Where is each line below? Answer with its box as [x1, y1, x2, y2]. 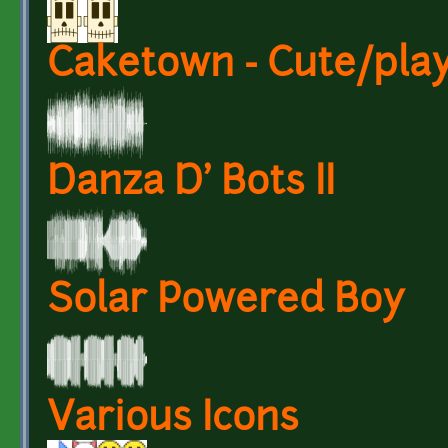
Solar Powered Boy [47, 282, 403, 322]
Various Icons [47, 400, 299, 440]
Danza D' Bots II [47, 164, 335, 204]
